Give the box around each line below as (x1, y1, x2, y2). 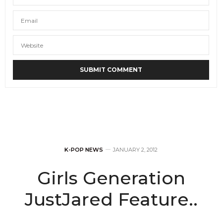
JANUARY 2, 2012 (113, 146, 158, 154)
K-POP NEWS (64, 146, 103, 154)
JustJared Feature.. (24, 188, 198, 211)
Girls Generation (37, 167, 185, 189)
